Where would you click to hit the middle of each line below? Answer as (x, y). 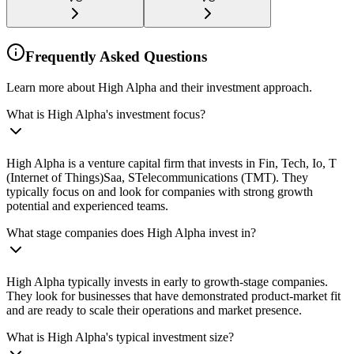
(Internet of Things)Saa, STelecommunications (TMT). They (157, 177)
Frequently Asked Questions (116, 57)
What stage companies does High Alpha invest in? (131, 232)
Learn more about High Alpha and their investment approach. (159, 87)
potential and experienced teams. (87, 205)
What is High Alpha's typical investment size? (120, 337)
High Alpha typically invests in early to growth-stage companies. (167, 281)
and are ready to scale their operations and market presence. (154, 310)
